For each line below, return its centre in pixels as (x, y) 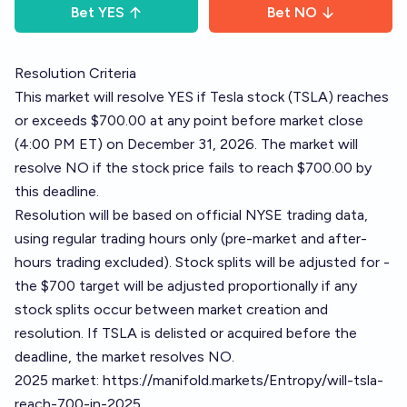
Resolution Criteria (75, 73)
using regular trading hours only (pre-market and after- (191, 238)
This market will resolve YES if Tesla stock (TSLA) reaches (202, 97)
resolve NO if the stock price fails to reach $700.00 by (193, 168)
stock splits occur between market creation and (171, 309)
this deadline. (57, 191)
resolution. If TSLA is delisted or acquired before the (186, 333)
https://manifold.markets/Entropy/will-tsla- (243, 380)
